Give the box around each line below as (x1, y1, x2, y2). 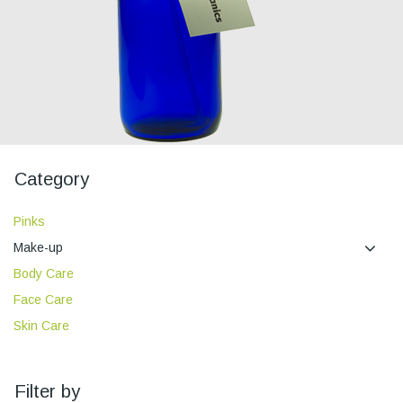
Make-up (13, 240, 63, 255)
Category (14, 169, 89, 189)
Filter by (14, 381, 80, 401)
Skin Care (13, 318, 69, 333)
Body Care (13, 266, 74, 281)
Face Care (13, 292, 73, 307)
